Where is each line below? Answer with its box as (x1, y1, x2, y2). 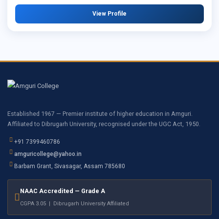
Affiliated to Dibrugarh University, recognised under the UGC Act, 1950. (7, 120, 200, 128)
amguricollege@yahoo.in (14, 150, 82, 157)
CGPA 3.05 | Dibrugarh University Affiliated (20, 200, 129, 207)
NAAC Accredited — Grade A (20, 187, 105, 195)
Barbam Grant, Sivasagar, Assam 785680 (14, 162, 125, 170)
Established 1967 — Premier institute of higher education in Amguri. (7, 109, 193, 117)
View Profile (92, 10, 127, 17)
